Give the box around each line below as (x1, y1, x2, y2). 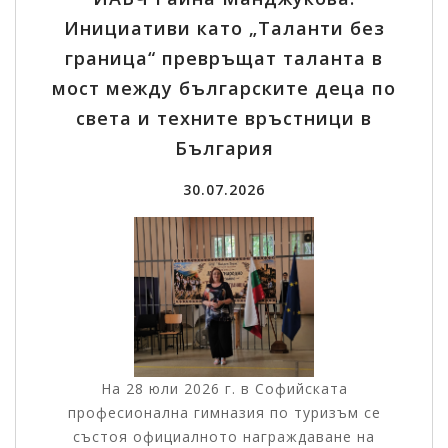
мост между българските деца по (52, 76, 396, 101)
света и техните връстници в (76, 106, 372, 131)
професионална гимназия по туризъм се (67, 403, 381, 423)
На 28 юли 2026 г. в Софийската (100, 379, 348, 399)
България (174, 136, 274, 161)
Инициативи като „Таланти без (63, 16, 385, 41)
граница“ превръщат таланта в (65, 46, 383, 71)
